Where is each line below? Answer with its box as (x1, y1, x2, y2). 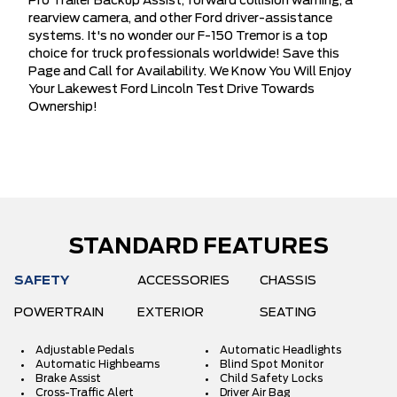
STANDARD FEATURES (68, 237, 329, 258)
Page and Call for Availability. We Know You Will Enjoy (28, 66, 352, 78)
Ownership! (28, 101, 97, 113)
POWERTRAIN (14, 307, 104, 319)
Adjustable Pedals (35, 345, 134, 355)
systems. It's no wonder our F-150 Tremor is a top (28, 30, 328, 43)
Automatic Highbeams (35, 359, 160, 370)
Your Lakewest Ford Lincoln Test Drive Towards (28, 83, 315, 96)
